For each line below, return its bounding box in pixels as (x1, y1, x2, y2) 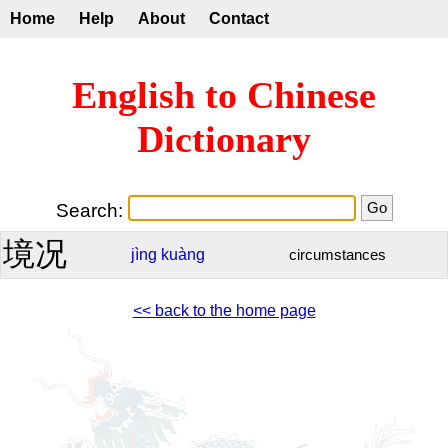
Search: (55, 199, 128, 221)
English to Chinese (72, 74, 376, 117)
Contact (209, 10, 269, 27)
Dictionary (137, 118, 311, 161)
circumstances (289, 246, 386, 263)
